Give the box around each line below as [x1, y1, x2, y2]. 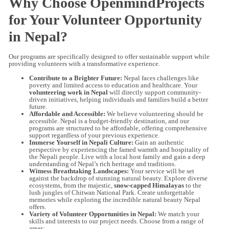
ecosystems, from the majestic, [29, 181, 114, 190]
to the [184, 181, 201, 190]
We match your [156, 210, 199, 218]
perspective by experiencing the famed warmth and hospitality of [29, 146, 209, 154]
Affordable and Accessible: [29, 110, 105, 118]
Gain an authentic [133, 139, 184, 147]
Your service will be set [129, 167, 194, 175]
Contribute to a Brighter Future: [29, 74, 122, 82]
